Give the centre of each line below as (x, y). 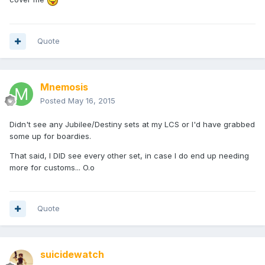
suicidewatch (72, 255)
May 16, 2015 (92, 101)
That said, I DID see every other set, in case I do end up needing (129, 156)
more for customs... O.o (52, 168)
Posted (54, 101)
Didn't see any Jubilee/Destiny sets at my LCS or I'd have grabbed (132, 125)
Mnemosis (64, 87)
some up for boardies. (50, 136)
